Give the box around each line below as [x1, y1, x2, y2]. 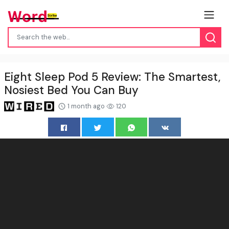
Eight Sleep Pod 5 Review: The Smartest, [4, 69, 221, 84]
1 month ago [65, 101, 106, 110]
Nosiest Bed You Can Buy [4, 82, 139, 98]
